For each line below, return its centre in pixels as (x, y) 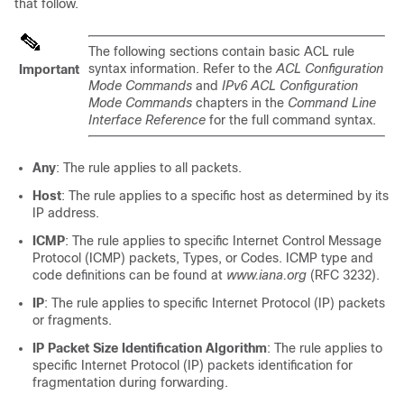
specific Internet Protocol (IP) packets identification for (193, 365)
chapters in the (240, 103)
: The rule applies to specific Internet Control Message (223, 241)
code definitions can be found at (129, 275)
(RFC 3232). (343, 275)
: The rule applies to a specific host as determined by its (225, 196)
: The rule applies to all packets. (149, 168)
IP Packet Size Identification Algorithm (150, 348)
